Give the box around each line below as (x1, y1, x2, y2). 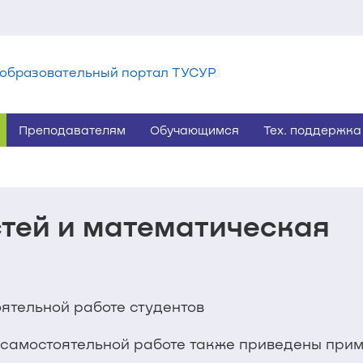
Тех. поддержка (263, 122, 361, 137)
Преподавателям (19, 122, 126, 137)
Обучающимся (150, 122, 239, 137)
